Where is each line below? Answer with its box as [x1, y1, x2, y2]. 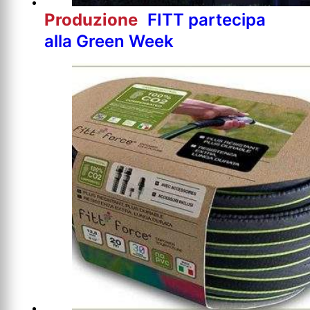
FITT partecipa [147, 9, 266, 30]
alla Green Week [44, 30, 174, 51]
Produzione [44, 9, 142, 30]
